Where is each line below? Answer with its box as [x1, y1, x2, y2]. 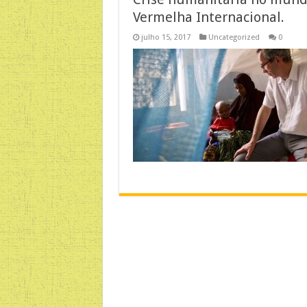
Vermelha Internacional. [132, 8, 284, 25]
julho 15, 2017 [140, 32, 191, 42]
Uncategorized [208, 32, 260, 42]
